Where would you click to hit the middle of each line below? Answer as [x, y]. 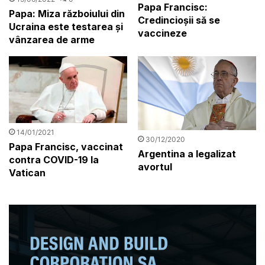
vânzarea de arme [52, 40]
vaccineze [162, 33]
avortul [155, 167]
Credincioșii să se [179, 20]
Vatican [28, 172]
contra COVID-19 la [54, 159]
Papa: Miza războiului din [67, 14]
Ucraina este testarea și [66, 27]
